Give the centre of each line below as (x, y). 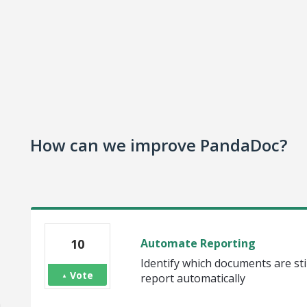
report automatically (193, 278)
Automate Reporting (198, 243)
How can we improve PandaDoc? (159, 145)
